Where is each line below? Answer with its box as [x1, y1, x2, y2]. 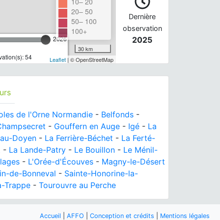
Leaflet [49, 55, 66, 63]
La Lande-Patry [9, 144, 66, 155]
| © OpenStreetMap [65, 55, 113, 63]
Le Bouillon [74, 144, 115, 155]
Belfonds [101, 109, 134, 119]
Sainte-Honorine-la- [64, 168, 138, 178]
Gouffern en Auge [54, 121, 120, 131]
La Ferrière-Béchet [45, 133, 113, 143]
